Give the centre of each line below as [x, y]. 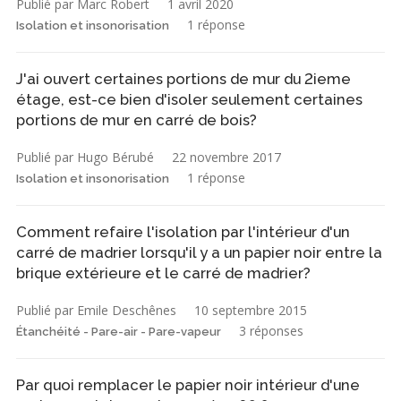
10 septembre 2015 [251, 311]
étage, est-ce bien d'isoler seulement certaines [189, 100]
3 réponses [271, 331]
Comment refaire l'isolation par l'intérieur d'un [183, 232]
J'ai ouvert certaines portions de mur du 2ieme [183, 79]
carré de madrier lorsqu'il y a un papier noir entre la [199, 253]
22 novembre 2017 [226, 158]
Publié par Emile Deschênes [96, 311]
